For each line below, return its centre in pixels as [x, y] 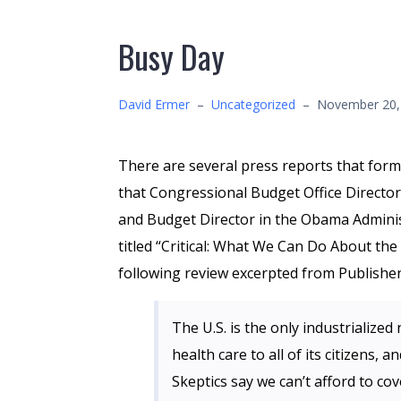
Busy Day [171, 56]
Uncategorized [253, 104]
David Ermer [154, 104]
